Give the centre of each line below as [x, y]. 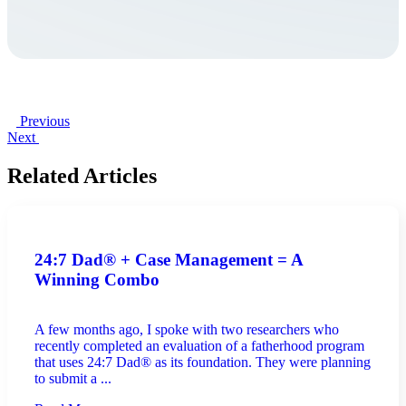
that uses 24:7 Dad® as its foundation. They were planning [203, 362]
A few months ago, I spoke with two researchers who [187, 329]
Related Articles [82, 175]
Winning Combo [97, 280]
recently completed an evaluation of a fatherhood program [199, 345]
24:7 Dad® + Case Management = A [169, 260]
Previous [45, 121]
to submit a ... [73, 378]
